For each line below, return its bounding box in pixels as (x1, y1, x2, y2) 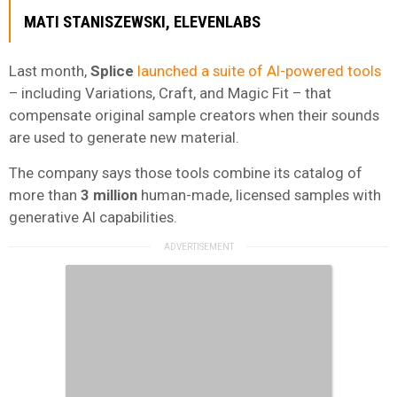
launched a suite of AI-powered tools (137, 61, 381, 80)
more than (9, 185, 81, 204)
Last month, (9, 61, 90, 80)
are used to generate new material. (9, 128, 239, 146)
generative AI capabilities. (9, 207, 177, 226)
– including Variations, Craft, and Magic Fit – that (9, 83, 331, 102)
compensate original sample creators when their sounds (9, 105, 379, 124)
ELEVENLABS (174, 12, 261, 32)
